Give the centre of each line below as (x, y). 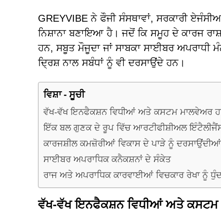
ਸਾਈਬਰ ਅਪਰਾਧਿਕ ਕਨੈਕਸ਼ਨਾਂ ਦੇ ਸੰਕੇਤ (107, 159)
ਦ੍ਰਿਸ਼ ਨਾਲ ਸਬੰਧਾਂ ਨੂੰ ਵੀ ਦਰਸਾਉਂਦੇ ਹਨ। (111, 63)
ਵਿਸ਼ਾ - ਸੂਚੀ (64, 94)
